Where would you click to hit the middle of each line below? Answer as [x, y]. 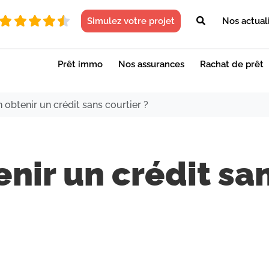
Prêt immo [80, 64]
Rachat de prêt [232, 64]
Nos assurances [151, 64]
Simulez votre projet [131, 21]
